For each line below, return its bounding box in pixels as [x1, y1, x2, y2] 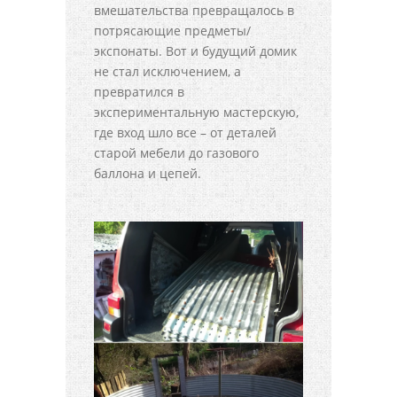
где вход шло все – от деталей [94, 123, 276, 141]
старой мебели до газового [94, 144, 259, 161]
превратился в [94, 82, 184, 100]
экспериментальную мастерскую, [94, 103, 299, 121]
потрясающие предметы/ [94, 21, 251, 39]
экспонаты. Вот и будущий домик [94, 42, 297, 59]
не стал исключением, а [94, 62, 241, 80]
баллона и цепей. [94, 164, 201, 182]
